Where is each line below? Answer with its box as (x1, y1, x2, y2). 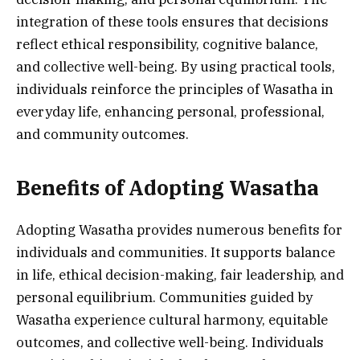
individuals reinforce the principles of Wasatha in (16, 80, 333, 98)
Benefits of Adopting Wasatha (16, 174, 319, 201)
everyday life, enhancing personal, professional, (16, 102, 325, 121)
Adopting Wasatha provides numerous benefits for (16, 221, 342, 239)
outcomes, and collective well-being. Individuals (16, 333, 324, 352)
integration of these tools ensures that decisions (16, 12, 329, 31)
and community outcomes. (16, 125, 189, 143)
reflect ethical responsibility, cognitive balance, (16, 35, 318, 53)
